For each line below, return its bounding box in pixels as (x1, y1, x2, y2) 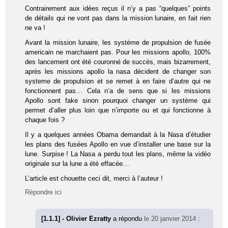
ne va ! (25, 23, 46, 32)
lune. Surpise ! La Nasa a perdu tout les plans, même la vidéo (25, 150, 211, 158)
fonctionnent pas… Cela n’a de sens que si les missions (25, 87, 211, 95)
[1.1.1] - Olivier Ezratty (41, 214, 113, 222)
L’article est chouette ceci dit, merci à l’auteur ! (25, 174, 163, 182)
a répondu (113, 214, 145, 222)
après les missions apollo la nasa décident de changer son (25, 67, 211, 75)
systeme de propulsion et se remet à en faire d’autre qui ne (25, 77, 211, 85)
